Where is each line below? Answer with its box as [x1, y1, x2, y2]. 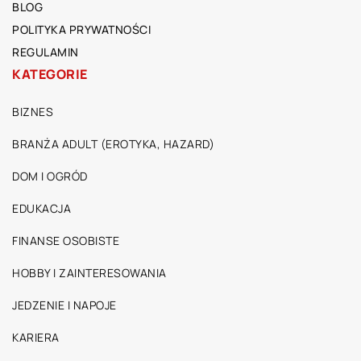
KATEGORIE [12, 65, 88, 84]
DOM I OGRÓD [12, 168, 88, 185]
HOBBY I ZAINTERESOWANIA [12, 265, 167, 281]
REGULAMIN [12, 44, 79, 60]
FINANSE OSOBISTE [12, 233, 119, 249]
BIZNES [12, 104, 53, 120]
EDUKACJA [12, 201, 71, 217]
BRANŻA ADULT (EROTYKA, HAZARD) [12, 136, 214, 152]
